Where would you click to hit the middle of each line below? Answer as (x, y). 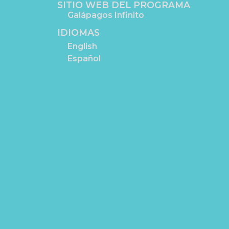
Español (84, 58)
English (82, 46)
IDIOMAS (78, 32)
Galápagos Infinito (106, 15)
